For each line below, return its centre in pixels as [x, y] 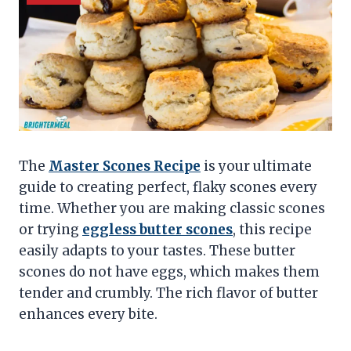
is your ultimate [256, 166]
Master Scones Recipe [125, 166]
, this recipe [272, 230]
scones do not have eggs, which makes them [169, 272]
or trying [51, 230]
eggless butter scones [157, 230]
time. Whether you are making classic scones [172, 209]
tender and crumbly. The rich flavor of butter [168, 293]
